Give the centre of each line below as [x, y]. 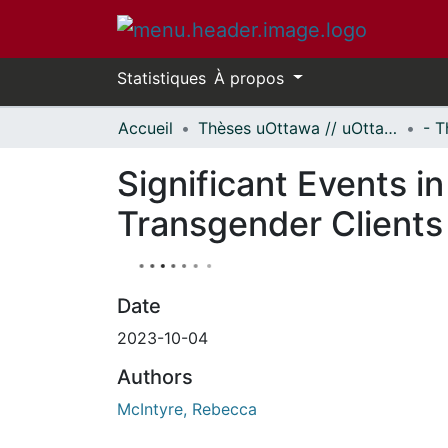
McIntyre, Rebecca [187, 408]
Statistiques [161, 77]
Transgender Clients [280, 223]
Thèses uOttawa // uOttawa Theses [390, 127]
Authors [155, 376]
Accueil [145, 127]
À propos [251, 77]
